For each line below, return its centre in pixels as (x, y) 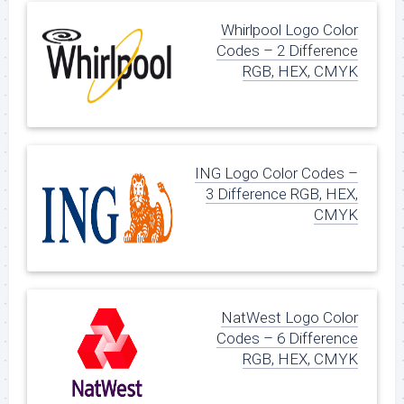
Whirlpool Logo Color (289, 29)
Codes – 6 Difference (287, 338)
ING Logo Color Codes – (276, 174)
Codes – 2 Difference (287, 50)
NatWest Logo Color (289, 317)
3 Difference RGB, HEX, (282, 194)
